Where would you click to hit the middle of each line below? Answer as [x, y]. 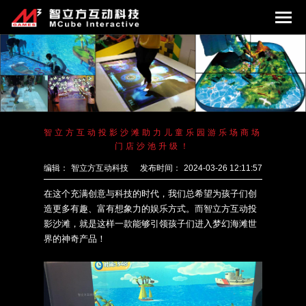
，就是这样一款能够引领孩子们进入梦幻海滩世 [164, 224]
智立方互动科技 [100, 168]
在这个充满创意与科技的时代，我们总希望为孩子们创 [150, 194]
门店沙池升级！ [153, 147]
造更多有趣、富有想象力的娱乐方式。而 [124, 209]
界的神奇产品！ [75, 239]
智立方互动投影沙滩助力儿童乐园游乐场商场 [153, 133]
